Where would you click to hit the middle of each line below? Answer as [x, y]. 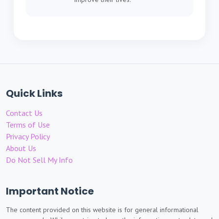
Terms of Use [28, 125]
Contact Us [24, 113]
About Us [21, 148]
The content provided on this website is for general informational [102, 210]
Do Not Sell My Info [39, 160]
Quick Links [34, 94]
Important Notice [50, 191]
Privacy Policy [28, 137]
